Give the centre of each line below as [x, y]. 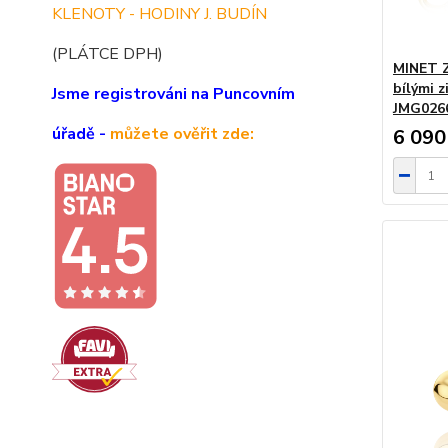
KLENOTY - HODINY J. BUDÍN [159, 14]
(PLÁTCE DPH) [107, 54]
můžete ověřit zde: [182, 134]
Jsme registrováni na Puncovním [173, 94]
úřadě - [81, 134]
